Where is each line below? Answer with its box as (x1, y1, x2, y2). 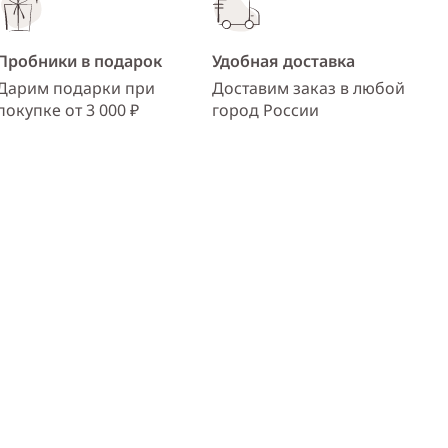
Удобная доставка (212, 50, 355, 73)
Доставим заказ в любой (212, 77, 405, 100)
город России (212, 99, 319, 122)
